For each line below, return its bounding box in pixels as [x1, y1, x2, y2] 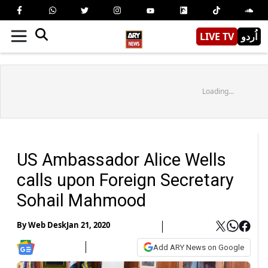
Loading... [202, 86, 234, 96]
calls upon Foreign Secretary [17, 169, 234, 190]
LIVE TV [200, 29, 234, 43]
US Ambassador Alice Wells [17, 149, 226, 170]
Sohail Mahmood [17, 190, 146, 211]
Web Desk [28, 220, 66, 231]
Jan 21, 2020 [66, 220, 110, 231]
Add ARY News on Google [153, 242, 244, 252]
